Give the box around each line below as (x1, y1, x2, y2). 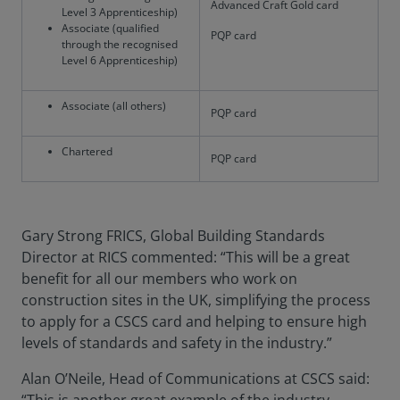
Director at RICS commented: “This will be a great (21, 247, 350, 267)
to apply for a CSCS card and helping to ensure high (21, 312, 367, 331)
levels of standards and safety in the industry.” (21, 333, 332, 353)
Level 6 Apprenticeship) (62, 53, 178, 68)
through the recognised (62, 37, 178, 52)
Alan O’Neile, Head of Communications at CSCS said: (21, 369, 370, 388)
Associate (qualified (62, 21, 159, 36)
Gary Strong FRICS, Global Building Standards (21, 226, 325, 246)
